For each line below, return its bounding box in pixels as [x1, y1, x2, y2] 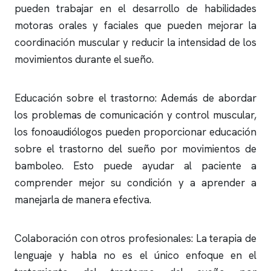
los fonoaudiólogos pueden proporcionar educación [15, 125, 256, 139]
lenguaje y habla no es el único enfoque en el [15, 249, 256, 262]
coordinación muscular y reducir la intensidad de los [15, 36, 256, 49]
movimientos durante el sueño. [15, 53, 154, 66]
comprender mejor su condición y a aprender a [15, 176, 256, 189]
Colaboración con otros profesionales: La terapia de [15, 232, 256, 245]
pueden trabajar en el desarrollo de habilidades [15, 2, 256, 15]
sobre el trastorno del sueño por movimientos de [15, 142, 256, 155]
